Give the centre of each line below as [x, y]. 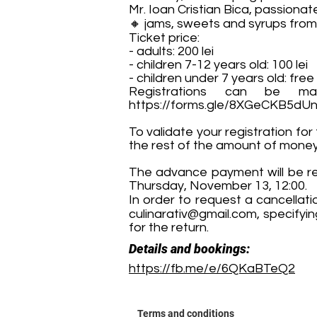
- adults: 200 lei [171, 51]
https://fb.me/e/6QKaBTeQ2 [212, 269]
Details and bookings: [189, 249]
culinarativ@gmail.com [193, 214]
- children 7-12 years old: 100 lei [218, 65]
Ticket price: [164, 38]
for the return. [169, 227]
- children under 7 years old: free [221, 78]
